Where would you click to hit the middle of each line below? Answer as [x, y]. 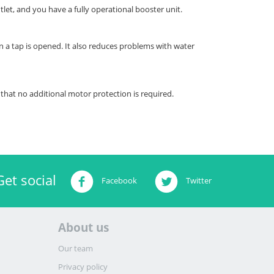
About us [84, 228]
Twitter [198, 181]
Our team [76, 249]
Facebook [118, 181]
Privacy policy [83, 267]
